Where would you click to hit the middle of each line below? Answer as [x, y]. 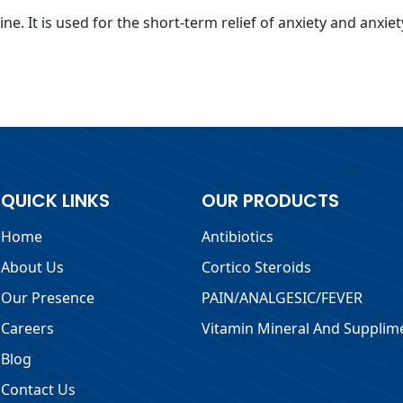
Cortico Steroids [256, 267]
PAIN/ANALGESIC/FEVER [282, 297]
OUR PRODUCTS [270, 200]
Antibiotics [237, 236]
